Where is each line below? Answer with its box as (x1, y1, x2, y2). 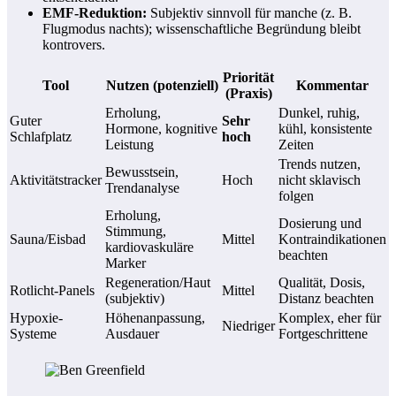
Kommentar (296, 78, 369, 94)
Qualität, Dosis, (278, 275, 365, 291)
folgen (278, 188, 314, 204)
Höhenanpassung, (105, 310, 205, 326)
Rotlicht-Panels (10, 283, 95, 299)
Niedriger (222, 318, 275, 334)
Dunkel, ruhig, (278, 105, 360, 121)
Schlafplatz (10, 129, 72, 145)
